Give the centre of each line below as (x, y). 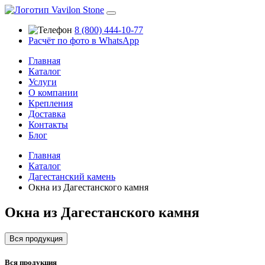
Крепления (51, 103)
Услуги (43, 82)
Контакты (48, 125)
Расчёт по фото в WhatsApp (84, 41)
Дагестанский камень (72, 177)
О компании (53, 93)
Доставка (47, 114)
